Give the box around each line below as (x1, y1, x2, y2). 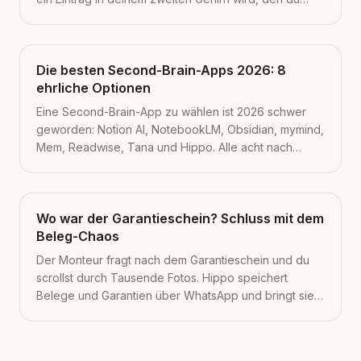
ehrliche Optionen (36, 80, 151, 96)
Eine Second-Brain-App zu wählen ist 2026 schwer (36, 105, 306, 118)
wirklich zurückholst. (36, 10, 143, 23)
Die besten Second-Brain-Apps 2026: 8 (36, 62, 287, 78)
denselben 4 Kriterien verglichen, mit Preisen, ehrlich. (36, 158, 320, 172)
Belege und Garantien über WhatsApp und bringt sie (36, 288, 314, 302)
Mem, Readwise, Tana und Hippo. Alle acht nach (36, 140, 293, 154)
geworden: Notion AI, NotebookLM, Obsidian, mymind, (36, 122, 324, 136)
